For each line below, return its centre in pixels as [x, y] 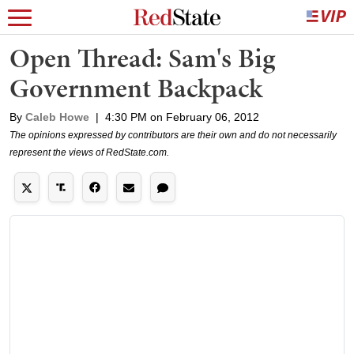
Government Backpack [136, 88]
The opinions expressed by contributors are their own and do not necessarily [173, 135]
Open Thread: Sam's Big [142, 58]
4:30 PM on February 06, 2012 [182, 117]
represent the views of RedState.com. [89, 153]
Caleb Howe [57, 117]
